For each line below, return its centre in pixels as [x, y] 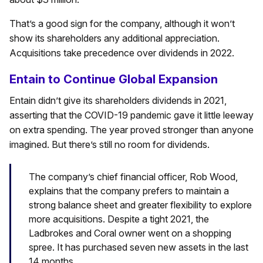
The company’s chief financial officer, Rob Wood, [133, 176]
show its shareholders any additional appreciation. [114, 38]
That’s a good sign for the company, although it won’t [122, 24]
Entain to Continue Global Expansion [114, 80]
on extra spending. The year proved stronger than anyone [131, 130]
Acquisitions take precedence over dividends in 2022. [122, 53]
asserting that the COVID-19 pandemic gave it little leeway [131, 115]
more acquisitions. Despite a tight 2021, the [119, 219]
